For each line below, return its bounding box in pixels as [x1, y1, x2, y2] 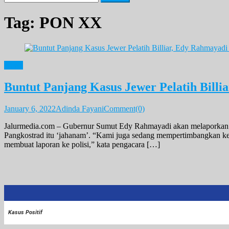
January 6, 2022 [4, 104, 56, 113]
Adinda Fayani [56, 104, 104, 113]
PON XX [39, 13, 102, 32]
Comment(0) [104, 104, 145, 113]
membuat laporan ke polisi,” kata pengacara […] [4, 140, 160, 149]
